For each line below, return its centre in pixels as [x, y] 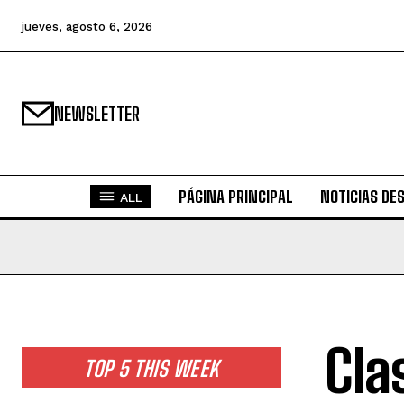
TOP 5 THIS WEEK [151, 368]
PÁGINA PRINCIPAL [235, 197]
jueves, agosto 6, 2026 [87, 26]
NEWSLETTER [97, 114]
